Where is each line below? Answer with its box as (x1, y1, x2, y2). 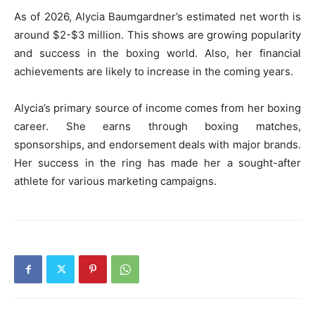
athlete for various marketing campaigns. (14, 174, 217, 188)
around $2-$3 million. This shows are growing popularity (14, 28, 301, 41)
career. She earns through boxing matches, (14, 120, 301, 133)
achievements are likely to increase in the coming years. (14, 65, 293, 78)
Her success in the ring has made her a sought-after (14, 156, 301, 169)
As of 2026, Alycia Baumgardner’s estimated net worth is (14, 10, 301, 23)
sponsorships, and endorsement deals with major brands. (14, 138, 301, 151)
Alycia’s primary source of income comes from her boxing (14, 101, 301, 115)
